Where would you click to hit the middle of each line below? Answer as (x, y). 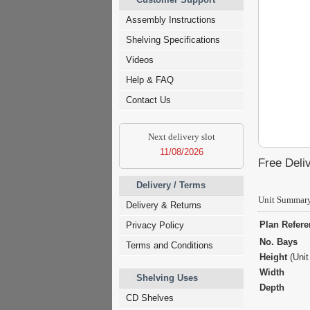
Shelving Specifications (173, 40)
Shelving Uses (167, 278)
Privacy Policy (155, 225)
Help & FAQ (150, 80)
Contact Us (148, 100)
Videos (140, 60)
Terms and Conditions (170, 245)
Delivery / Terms (171, 185)
